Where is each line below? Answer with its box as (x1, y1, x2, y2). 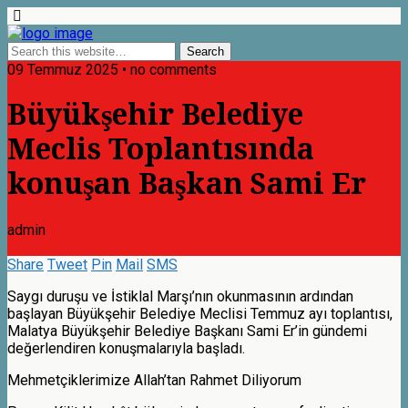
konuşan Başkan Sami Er (7, 167, 366, 202)
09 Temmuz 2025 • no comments (7, 61, 217, 78)
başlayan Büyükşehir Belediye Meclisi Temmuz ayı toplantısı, (7, 304, 393, 322)
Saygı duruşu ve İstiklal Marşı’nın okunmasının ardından (7, 287, 353, 305)
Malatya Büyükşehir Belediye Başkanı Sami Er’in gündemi (7, 321, 367, 340)
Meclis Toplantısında (7, 132, 314, 168)
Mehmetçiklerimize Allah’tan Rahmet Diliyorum (7, 371, 301, 389)
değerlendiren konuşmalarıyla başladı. (7, 339, 245, 357)
